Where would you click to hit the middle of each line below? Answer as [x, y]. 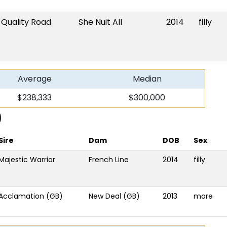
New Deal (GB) [114, 196]
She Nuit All [100, 22]
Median [147, 79]
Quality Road [26, 22]
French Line [109, 160]
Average [34, 79]
